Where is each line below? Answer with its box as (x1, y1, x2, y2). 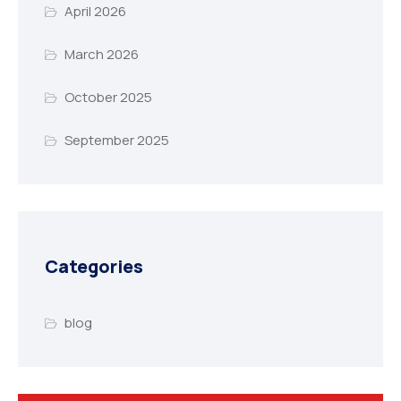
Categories (45, 254, 143, 279)
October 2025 (64, 88, 152, 107)
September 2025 (64, 131, 169, 150)
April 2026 (64, 2, 126, 21)
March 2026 (64, 45, 139, 64)
